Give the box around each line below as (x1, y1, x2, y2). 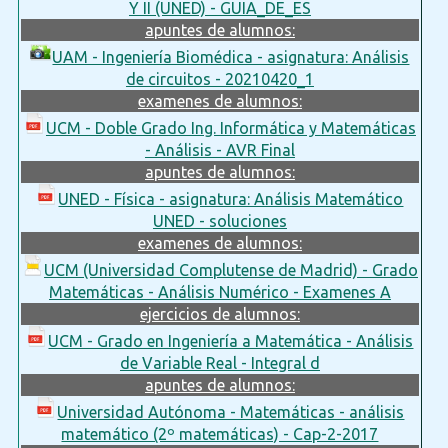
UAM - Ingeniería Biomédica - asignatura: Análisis (52, 47, 410, 66)
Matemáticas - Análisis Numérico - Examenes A (48, 282, 391, 301)
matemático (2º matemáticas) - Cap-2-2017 (61, 424, 379, 443)
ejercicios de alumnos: (139, 304, 300, 323)
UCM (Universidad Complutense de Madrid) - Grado (43, 260, 418, 279)
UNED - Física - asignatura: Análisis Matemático (58, 189, 404, 208)
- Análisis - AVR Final (144, 140, 295, 159)
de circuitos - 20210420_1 (125, 69, 314, 88)
